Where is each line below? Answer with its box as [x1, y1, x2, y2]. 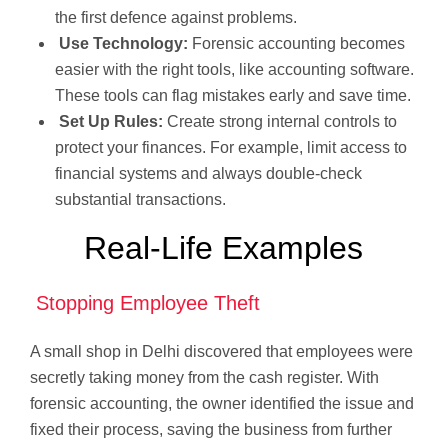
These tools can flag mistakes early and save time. [55, 86, 411, 104]
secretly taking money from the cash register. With [30, 368, 379, 386]
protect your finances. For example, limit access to [55, 138, 407, 156]
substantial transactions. [55, 190, 226, 208]
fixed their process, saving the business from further [30, 420, 392, 438]
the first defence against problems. [55, 8, 297, 26]
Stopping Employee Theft [30, 291, 260, 314]
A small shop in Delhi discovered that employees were [30, 342, 413, 360]
